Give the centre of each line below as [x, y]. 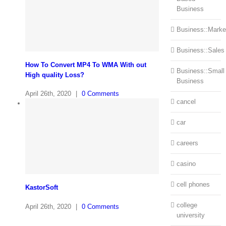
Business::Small [200, 71]
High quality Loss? [55, 75]
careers [187, 143]
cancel [186, 102]
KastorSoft [42, 188]
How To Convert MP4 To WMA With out [86, 65]
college [187, 205]
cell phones [193, 185]
